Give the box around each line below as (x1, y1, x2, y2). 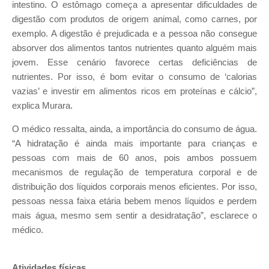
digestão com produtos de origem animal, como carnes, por (12, 14, 257, 25)
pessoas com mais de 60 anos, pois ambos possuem (12, 153, 257, 163)
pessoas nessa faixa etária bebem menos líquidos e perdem (12, 196, 257, 206)
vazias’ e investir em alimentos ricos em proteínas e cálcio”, (12, 86, 257, 97)
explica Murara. (12, 101, 73, 111)
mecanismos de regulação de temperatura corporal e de (12, 167, 257, 177)
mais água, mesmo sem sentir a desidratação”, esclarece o (12, 210, 257, 220)
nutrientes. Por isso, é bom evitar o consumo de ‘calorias (12, 72, 257, 82)
